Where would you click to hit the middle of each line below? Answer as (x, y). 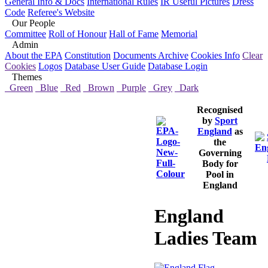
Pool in (220, 174)
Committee (25, 34)
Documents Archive (151, 55)
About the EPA (33, 55)
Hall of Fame (134, 34)
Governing (220, 153)
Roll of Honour (77, 34)
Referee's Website (61, 12)
